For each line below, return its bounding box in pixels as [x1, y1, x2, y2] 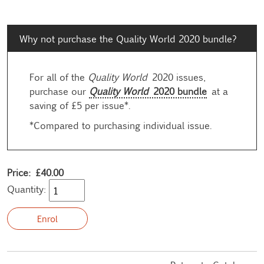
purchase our [29, 84, 89, 97]
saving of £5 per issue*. [29, 98, 130, 111]
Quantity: [7, 181, 46, 195]
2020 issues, [147, 70, 204, 83]
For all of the [29, 70, 88, 83]
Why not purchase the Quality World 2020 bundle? [19, 31, 237, 45]
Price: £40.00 [7, 165, 64, 179]
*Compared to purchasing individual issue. [29, 118, 212, 131]
